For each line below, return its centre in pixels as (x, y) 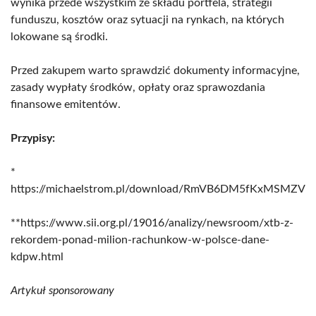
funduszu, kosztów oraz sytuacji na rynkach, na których (147, 19)
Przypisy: (33, 138)
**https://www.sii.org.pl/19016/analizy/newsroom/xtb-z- (152, 223)
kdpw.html (37, 256)
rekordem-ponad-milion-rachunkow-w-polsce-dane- (140, 239)
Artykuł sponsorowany (62, 290)
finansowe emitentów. (66, 104)
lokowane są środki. (59, 36)
